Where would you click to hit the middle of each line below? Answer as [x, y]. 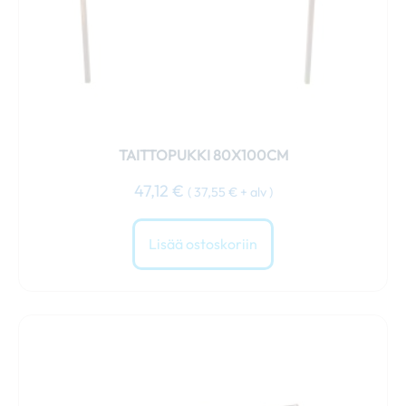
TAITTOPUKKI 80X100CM [203, 155]
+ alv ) [255, 192]
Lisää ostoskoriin [203, 244]
